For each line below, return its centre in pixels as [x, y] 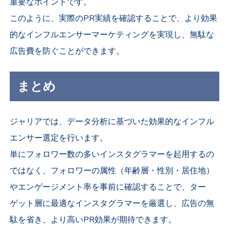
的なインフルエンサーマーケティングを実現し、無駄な [112, 35]
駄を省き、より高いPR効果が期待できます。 [93, 220]
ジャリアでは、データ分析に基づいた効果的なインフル [112, 122]
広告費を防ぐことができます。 [67, 51]
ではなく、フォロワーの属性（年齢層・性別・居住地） [112, 171]
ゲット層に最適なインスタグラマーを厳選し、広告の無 [112, 204]
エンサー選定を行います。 [59, 138]
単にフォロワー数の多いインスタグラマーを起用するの [112, 155]
